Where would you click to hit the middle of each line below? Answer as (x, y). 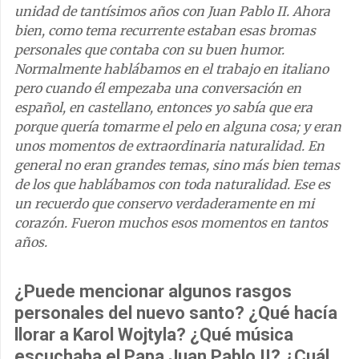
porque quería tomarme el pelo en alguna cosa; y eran (178, 126)
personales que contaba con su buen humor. (149, 49)
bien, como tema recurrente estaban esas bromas (165, 30)
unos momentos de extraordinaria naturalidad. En (169, 145)
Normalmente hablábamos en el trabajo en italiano (171, 69)
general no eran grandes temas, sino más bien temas (177, 165)
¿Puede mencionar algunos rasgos (153, 291)
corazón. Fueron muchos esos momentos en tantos (171, 222)
